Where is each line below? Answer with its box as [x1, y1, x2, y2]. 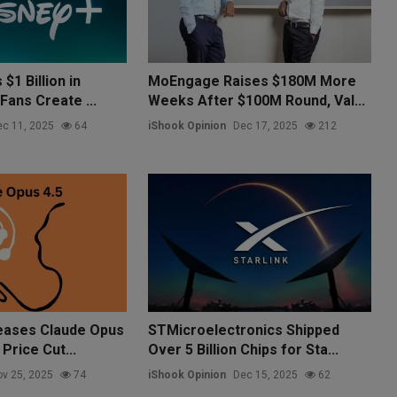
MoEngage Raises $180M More [148, 72, 357, 90]
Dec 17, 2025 [233, 119, 299, 132]
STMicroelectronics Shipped [148, 321, 340, 339]
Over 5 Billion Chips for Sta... [148, 340, 339, 358]
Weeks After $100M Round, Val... [148, 91, 366, 109]
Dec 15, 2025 [233, 368, 299, 381]
